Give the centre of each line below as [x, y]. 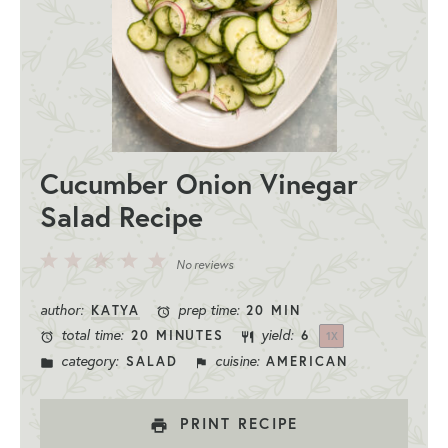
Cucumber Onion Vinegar [198, 183]
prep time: [206, 310]
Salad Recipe [121, 216]
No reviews [204, 264]
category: [88, 361]
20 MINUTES [177, 336]
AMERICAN [307, 362]
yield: [275, 335]
